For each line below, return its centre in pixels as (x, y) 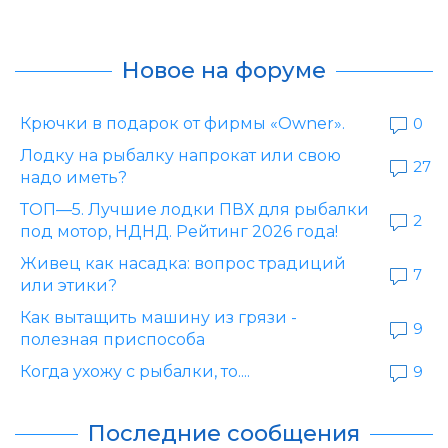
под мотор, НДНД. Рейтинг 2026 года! (179, 232)
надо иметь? (73, 178)
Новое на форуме (224, 71)
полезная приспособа (112, 340)
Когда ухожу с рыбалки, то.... (135, 372)
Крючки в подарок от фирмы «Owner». (182, 124)
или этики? (68, 286)
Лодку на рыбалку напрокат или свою (180, 156)
